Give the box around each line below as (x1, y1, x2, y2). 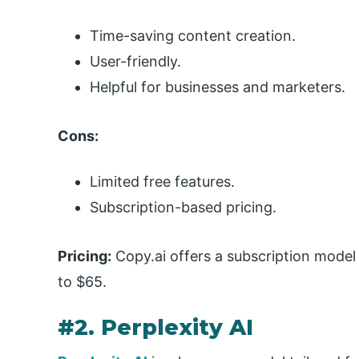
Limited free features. (90, 173, 235, 191)
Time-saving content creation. (90, 27, 296, 45)
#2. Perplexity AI (58, 314, 253, 341)
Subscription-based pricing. (90, 199, 276, 216)
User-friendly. (90, 53, 181, 71)
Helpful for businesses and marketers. (90, 79, 345, 96)
